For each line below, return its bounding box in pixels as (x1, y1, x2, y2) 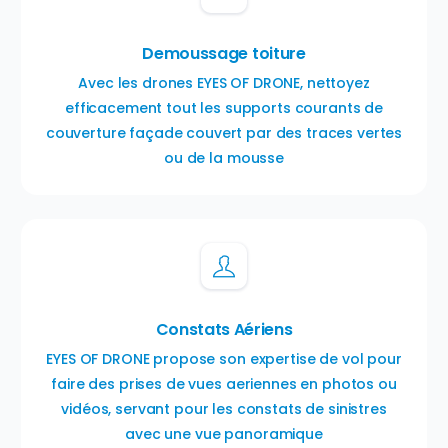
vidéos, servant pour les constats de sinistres (61, 399, 387, 420)
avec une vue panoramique (125, 424, 323, 445)
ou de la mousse (164, 148, 284, 169)
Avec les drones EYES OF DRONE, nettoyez (78, 73, 370, 94)
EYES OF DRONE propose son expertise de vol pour (46, 349, 402, 370)
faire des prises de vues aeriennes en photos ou (51, 374, 397, 395)
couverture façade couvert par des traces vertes (45, 123, 403, 144)
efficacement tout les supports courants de (64, 98, 384, 119)
